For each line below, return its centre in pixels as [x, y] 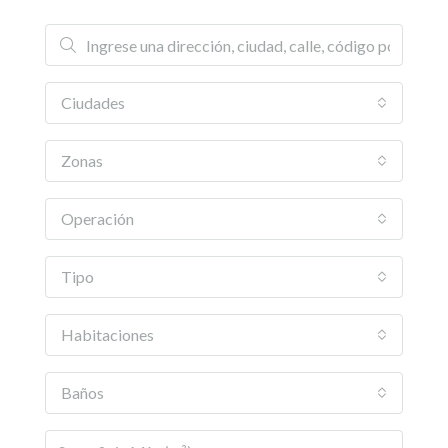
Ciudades [93, 102]
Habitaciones [107, 334]
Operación [97, 218]
